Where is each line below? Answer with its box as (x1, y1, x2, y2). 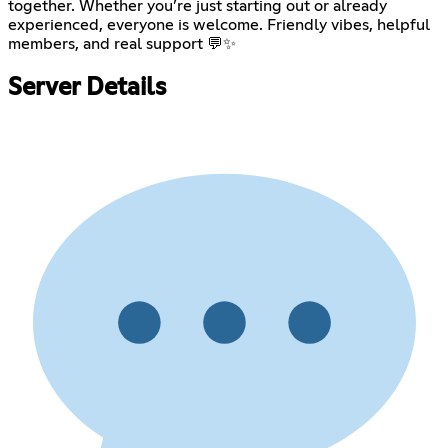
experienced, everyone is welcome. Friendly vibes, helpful (8, 17, 430, 34)
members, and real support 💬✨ (8, 36, 236, 53)
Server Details (8, 76, 166, 101)
